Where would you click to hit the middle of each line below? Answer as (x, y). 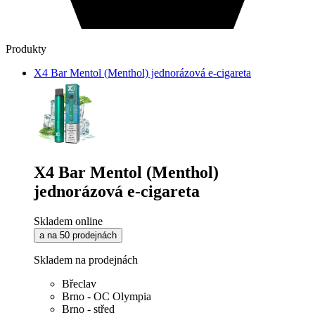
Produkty (26, 49)
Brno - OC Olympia (107, 297)
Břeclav (79, 284)
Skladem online (68, 221)
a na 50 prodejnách (78, 236)
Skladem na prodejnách (86, 260)
